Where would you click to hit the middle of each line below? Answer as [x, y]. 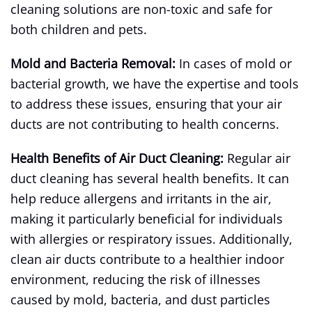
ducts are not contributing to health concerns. [145, 124]
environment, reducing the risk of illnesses [135, 279]
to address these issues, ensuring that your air [146, 103]
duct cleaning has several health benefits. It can [150, 178]
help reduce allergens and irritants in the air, [141, 198]
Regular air [259, 158]
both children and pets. [79, 29]
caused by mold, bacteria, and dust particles [140, 299]
